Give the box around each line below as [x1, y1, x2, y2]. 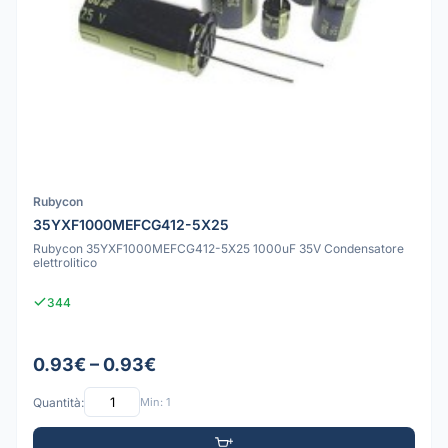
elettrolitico [33, 254, 97, 270]
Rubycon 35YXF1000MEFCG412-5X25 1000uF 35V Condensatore [33, 240, 404, 256]
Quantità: [33, 394, 84, 410]
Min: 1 [140, 394, 170, 409]
